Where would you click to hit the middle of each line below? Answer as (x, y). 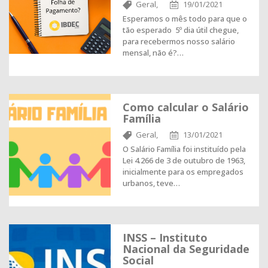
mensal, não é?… (153, 53)
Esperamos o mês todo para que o (185, 19)
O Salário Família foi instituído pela (184, 149)
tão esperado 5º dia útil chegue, (181, 30)
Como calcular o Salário (186, 107)
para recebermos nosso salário (179, 41)
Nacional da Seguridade (186, 249)
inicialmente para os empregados (183, 172)
